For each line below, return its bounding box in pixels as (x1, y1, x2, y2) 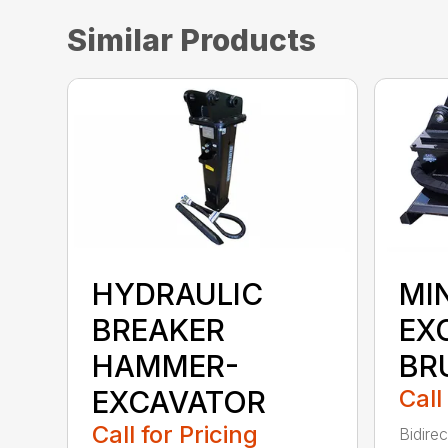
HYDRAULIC (92, 275, 264, 312)
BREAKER (92, 311, 226, 348)
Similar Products (67, 22, 317, 59)
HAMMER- (92, 347, 240, 384)
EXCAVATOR (92, 383, 267, 420)
